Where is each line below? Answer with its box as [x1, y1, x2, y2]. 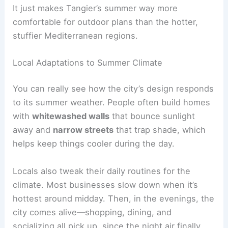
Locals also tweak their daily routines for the [13, 165, 191, 176]
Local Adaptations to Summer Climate [13, 57, 163, 68]
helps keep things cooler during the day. [13, 138, 175, 149]
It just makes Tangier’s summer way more [13, 3, 178, 13]
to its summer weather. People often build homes [13, 97, 211, 108]
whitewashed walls [32, 111, 110, 122]
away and [13, 125, 53, 135]
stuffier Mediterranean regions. [13, 30, 138, 41]
